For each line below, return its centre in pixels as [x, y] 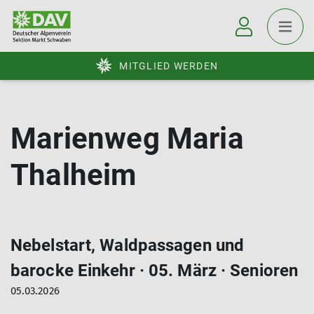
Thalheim [74, 175]
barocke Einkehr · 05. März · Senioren [155, 271]
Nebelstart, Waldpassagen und [128, 245]
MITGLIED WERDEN [169, 66]
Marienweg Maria [127, 138]
